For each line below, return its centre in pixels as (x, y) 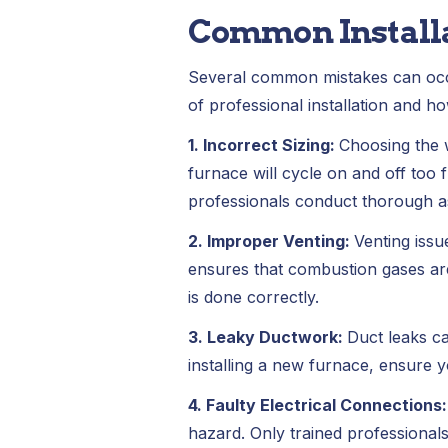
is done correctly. (253, 297)
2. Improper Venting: (270, 241)
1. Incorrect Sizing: (263, 145)
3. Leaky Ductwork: (267, 337)
